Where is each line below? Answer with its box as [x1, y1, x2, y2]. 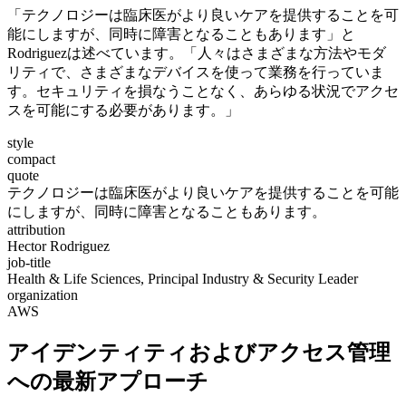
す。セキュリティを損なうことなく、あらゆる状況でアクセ [7, 83, 399, 100]
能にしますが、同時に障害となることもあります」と [7, 26, 355, 43]
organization [7, 287, 78, 304]
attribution [7, 222, 65, 238]
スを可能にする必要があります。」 [7, 102, 239, 119]
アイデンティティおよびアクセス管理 [7, 341, 391, 365]
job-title [7, 255, 51, 271]
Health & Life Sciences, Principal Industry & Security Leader [7, 271, 358, 287]
